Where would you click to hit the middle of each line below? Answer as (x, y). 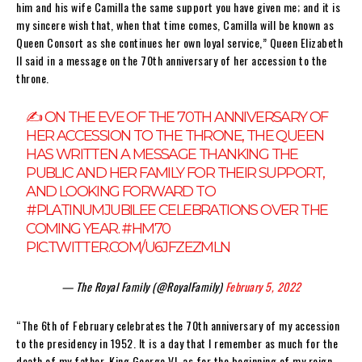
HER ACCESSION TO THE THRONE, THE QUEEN (175, 135)
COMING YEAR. (74, 228)
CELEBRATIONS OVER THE (242, 210)
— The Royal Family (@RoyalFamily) (143, 286)
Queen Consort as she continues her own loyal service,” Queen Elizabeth (179, 42)
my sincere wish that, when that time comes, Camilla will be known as (175, 24)
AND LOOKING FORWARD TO (121, 191)
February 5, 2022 (263, 286)
